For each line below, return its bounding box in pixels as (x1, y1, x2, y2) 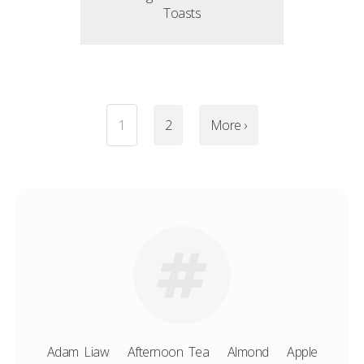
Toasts (163, 4, 201, 22)
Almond (227, 343, 269, 361)
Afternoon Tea (127, 343, 209, 361)
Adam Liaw (46, 343, 109, 361)
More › (210, 116, 247, 134)
